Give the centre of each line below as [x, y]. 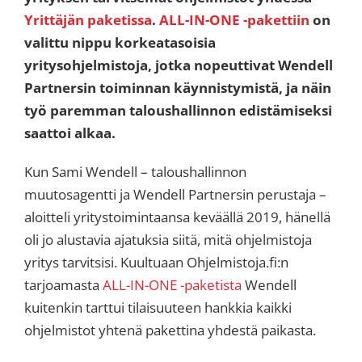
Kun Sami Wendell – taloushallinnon [135, 172]
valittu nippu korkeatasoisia [120, 43]
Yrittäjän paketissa [88, 20]
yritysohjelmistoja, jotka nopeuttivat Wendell [178, 65]
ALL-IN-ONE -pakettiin [234, 20]
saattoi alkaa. [69, 133]
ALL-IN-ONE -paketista [172, 285]
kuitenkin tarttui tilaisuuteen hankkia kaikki [158, 308]
